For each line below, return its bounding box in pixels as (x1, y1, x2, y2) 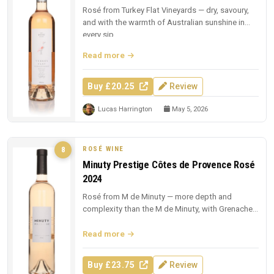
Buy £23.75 (87, 260, 137, 270)
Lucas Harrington (98, 105, 152, 114)
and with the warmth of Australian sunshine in (83, 18, 245, 28)
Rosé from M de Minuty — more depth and (83, 192, 232, 202)
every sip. (83, 30, 116, 40)
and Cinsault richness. (83, 217, 161, 226)
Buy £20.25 (87, 81, 137, 92)
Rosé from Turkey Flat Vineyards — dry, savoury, (83, 6, 249, 15)
